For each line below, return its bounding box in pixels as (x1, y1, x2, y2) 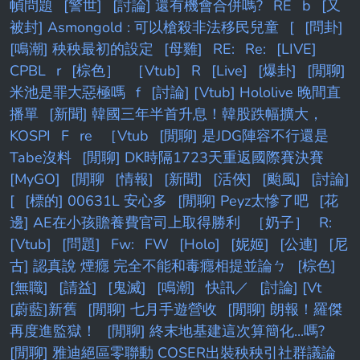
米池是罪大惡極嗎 (10, 83, 125, 103)
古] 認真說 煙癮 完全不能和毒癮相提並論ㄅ (10, 256, 287, 276)
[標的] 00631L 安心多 (25, 191, 167, 211)
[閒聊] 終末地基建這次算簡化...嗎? (107, 321, 325, 342)
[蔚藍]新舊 (10, 300, 77, 320)
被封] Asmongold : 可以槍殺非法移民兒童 (10, 18, 279, 38)
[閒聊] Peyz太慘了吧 (178, 191, 309, 211)
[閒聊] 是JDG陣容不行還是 (159, 126, 329, 146)
